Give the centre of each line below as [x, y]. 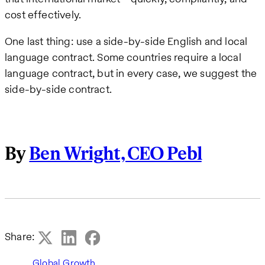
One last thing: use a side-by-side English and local [126, 41]
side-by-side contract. [58, 89]
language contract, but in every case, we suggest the [131, 73]
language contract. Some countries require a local [123, 57]
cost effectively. [43, 14]
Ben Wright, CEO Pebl [115, 154]
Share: [20, 236]
